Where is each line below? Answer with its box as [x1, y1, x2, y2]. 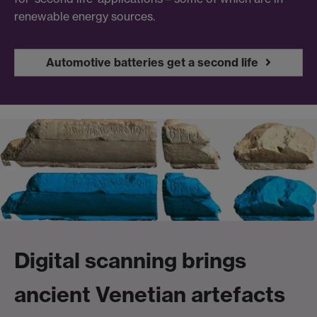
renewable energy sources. [14, 8, 155, 23]
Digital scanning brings [14, 247, 246, 275]
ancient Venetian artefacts [14, 281, 285, 309]
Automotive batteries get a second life [46, 54, 258, 69]
